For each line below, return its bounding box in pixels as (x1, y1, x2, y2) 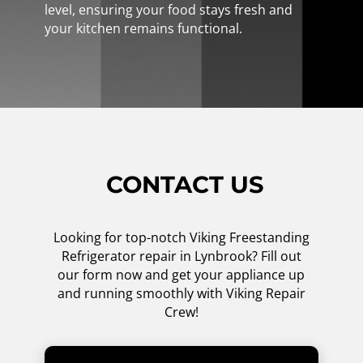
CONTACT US (106, 169, 265, 199)
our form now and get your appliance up (58, 265, 305, 284)
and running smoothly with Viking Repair (57, 284, 305, 302)
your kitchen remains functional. (44, 19, 242, 37)
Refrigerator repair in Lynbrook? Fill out (61, 246, 301, 265)
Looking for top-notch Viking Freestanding (53, 228, 310, 246)
